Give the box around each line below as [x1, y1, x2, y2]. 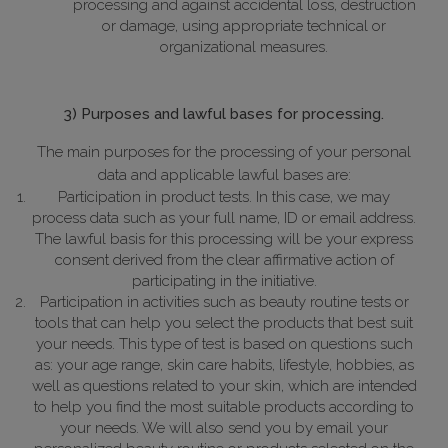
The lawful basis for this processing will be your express [35, 230, 413, 249]
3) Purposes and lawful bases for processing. [64, 105, 384, 124]
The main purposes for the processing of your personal [37, 143, 411, 162]
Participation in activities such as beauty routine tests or [39, 293, 409, 312]
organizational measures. [160, 38, 328, 57]
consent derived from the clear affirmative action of [54, 251, 394, 270]
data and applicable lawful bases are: [97, 166, 351, 185]
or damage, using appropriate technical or [102, 17, 386, 36]
